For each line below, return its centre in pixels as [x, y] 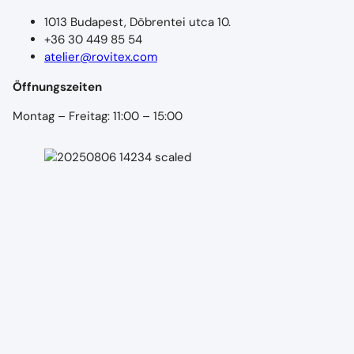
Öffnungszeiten [57, 87]
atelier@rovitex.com [101, 57]
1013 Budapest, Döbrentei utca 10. [137, 23]
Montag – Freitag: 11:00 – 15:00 [98, 116]
